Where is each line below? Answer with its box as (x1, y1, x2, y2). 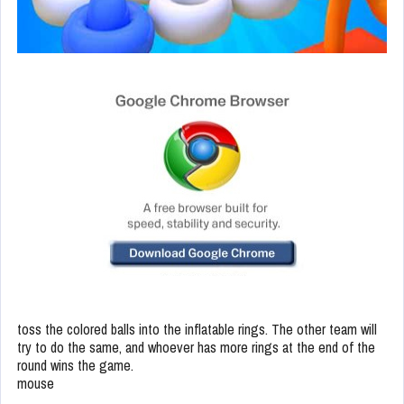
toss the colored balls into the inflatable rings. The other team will (17, 318, 377, 339)
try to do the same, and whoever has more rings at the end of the (17, 336, 375, 357)
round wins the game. (17, 354, 133, 375)
